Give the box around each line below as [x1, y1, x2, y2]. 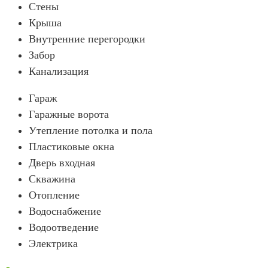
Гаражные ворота [29, 108, 109, 121]
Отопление [29, 189, 80, 202]
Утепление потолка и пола [29, 124, 153, 137]
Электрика [29, 237, 78, 250]
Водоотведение [29, 221, 99, 234]
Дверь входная [29, 157, 95, 169]
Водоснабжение [29, 205, 101, 218]
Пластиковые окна [29, 141, 114, 153]
